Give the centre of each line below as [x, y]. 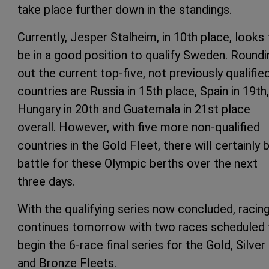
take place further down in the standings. [125, 10]
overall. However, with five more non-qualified [139, 128]
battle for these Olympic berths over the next [138, 164]
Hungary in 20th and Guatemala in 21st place [134, 110]
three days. [46, 182]
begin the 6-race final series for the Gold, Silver [141, 245]
